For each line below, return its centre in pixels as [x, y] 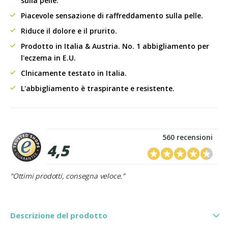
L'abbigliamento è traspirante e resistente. [98, 88]
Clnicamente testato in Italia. [74, 73]
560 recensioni [188, 137]
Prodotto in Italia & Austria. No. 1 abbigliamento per [115, 46]
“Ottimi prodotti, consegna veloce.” [67, 176]
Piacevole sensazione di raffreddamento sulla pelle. [112, 16]
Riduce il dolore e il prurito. [69, 31]
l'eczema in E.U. [48, 58]
